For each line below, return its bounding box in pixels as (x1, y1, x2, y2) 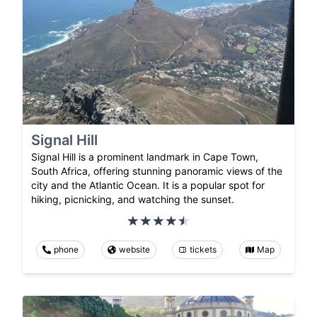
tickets (190, 244, 217, 255)
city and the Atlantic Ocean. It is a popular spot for (31, 179, 265, 192)
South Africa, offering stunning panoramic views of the (31, 165, 282, 178)
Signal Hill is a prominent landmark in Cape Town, (31, 151, 258, 163)
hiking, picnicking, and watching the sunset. (31, 193, 234, 206)
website (118, 244, 150, 255)
